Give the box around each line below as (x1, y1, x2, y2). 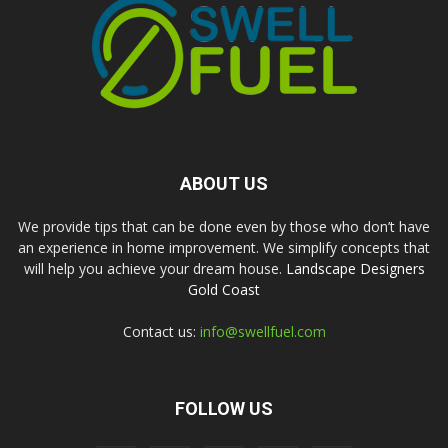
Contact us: (122, 321, 200, 341)
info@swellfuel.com (199, 321, 326, 341)
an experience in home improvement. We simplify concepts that (18, 237, 430, 257)
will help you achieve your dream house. (23, 258, 286, 278)
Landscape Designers (285, 258, 425, 278)
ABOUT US (180, 172, 268, 194)
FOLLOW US (175, 397, 273, 419)
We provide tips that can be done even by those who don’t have (18, 216, 430, 236)
